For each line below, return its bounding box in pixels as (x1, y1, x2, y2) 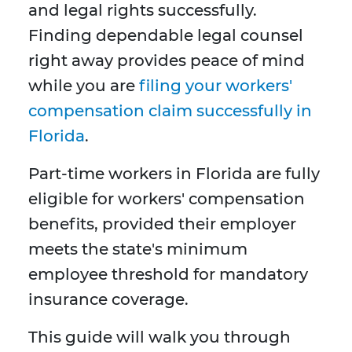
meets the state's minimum (28, 240, 247, 259)
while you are (28, 76, 135, 96)
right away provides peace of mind (28, 51, 305, 71)
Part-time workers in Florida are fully (28, 164, 320, 184)
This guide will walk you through (28, 328, 291, 347)
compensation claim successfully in (28, 101, 312, 121)
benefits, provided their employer (28, 214, 296, 234)
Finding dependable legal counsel (28, 26, 303, 46)
